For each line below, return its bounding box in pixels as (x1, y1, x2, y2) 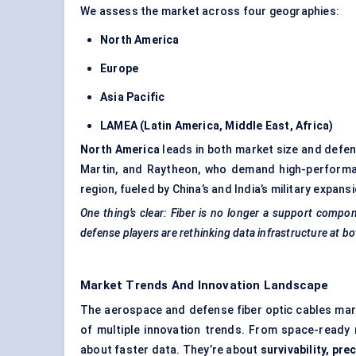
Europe (100, 62, 139, 75)
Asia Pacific (100, 91, 165, 104)
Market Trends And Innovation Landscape (80, 278, 329, 293)
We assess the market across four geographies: (80, 5, 339, 18)
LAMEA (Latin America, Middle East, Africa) (100, 119, 334, 133)
